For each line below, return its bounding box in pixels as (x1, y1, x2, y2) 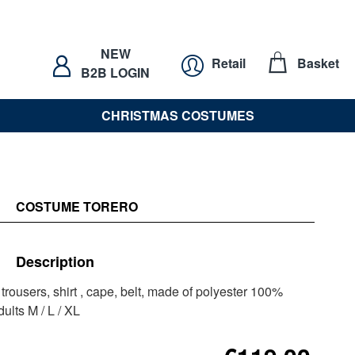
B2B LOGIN (81, 63, 150, 82)
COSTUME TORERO (15, 197, 138, 216)
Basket (296, 54, 339, 72)
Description (15, 251, 94, 272)
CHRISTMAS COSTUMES (101, 105, 254, 124)
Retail (212, 53, 246, 72)
